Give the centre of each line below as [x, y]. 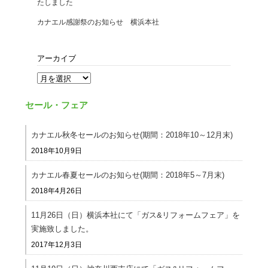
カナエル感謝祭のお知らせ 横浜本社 [98, 22]
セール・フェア [57, 105]
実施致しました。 [63, 229]
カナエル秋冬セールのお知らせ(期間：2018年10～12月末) [132, 135]
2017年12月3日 [57, 245]
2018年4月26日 [57, 191]
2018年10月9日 [57, 151]
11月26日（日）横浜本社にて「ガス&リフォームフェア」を [136, 215]
